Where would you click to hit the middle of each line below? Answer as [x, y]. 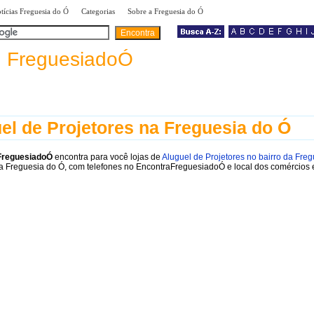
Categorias [98, 11]
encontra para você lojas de [107, 157]
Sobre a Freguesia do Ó [165, 11]
